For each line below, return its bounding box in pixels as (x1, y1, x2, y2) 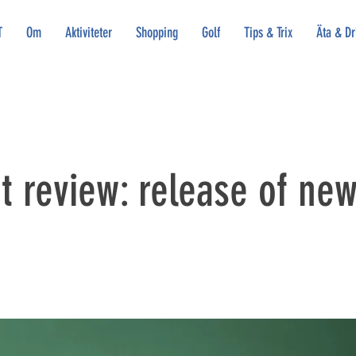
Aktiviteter (65, 24, 112, 41)
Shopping (136, 24, 178, 41)
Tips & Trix (244, 24, 292, 41)
